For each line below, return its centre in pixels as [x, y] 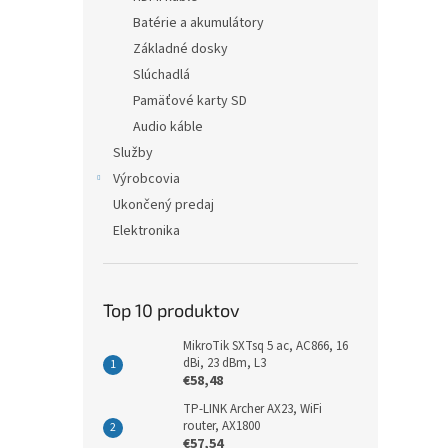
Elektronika [146, 231]
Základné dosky [180, 49]
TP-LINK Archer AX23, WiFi [252, 409]
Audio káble [168, 127]
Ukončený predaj [163, 205]
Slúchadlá [161, 75]
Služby [133, 153]
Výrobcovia [146, 179]
